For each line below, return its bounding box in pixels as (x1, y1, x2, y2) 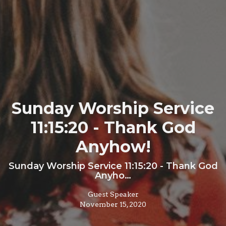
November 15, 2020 (80, 200, 146, 208)
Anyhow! (75, 137, 151, 156)
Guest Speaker (87, 190, 139, 198)
